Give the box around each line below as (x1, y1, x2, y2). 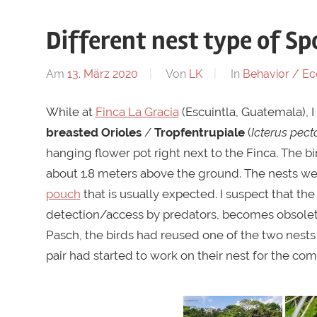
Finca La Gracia (95, 104, 179, 119)
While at (45, 104, 96, 119)
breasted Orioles (45, 125, 144, 139)
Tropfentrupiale (154, 125, 245, 139)
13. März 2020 (67, 67, 138, 81)
